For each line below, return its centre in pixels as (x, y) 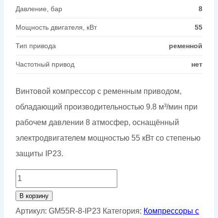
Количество (36, 176)
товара (28, 192)
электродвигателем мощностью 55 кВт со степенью (108, 138)
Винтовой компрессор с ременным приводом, (99, 91)
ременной (186, 45)
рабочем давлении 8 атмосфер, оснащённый (97, 122)
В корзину (34, 196)
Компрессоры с (171, 211)
